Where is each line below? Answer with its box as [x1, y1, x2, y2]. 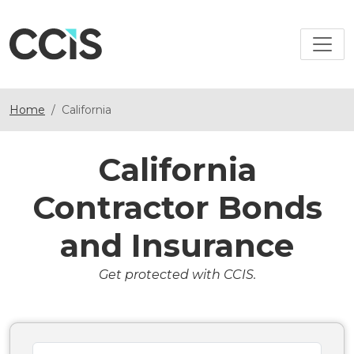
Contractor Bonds [32, 188, 322, 227]
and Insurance [60, 226, 294, 265]
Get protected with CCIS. [98, 267, 256, 282]
